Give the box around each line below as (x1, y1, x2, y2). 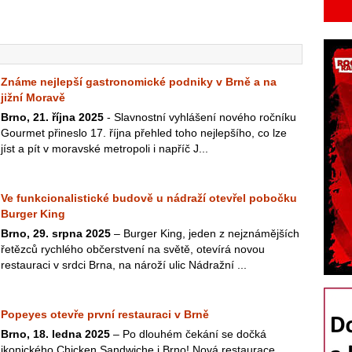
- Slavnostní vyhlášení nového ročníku (104, 111, 296, 123)
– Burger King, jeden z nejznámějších (111, 227, 299, 240)
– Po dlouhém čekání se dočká (110, 328, 266, 340)
